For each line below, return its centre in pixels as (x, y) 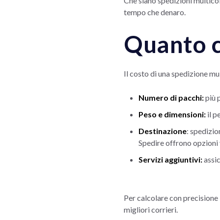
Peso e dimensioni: (173, 114)
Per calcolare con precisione (171, 197)
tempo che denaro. (155, 12)
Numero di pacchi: (171, 97)
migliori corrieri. (151, 209)
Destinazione (163, 131)
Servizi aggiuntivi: (170, 159)
